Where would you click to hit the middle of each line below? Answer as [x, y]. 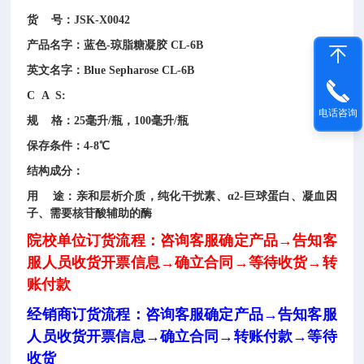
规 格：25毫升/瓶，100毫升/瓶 [108, 121]
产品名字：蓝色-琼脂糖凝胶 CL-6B [115, 45]
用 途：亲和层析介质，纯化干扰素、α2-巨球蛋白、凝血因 [182, 196]
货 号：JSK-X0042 [79, 20]
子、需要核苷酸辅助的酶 [93, 213]
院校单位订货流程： [93, 240]
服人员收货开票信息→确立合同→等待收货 [167, 262]
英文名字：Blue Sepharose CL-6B [111, 70]
